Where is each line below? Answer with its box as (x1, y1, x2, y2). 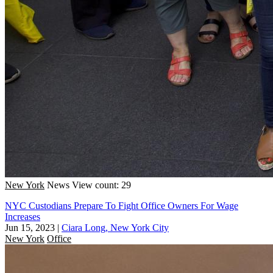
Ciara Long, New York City (62, 222, 169, 233)
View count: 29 (72, 179, 131, 190)
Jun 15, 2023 (5, 222, 55, 233)
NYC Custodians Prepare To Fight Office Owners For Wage (5, 200, 238, 211)
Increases (5, 211, 40, 222)
